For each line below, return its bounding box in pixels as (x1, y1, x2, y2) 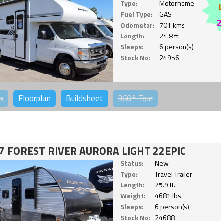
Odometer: (120, 19, 155, 30)
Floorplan (18, 91, 51, 105)
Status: (120, 158, 144, 169)
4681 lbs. (154, 190, 183, 201)
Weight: (120, 190, 146, 201)
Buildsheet (65, 91, 103, 105)
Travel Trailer (154, 169, 192, 180)
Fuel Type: (120, 8, 153, 19)
